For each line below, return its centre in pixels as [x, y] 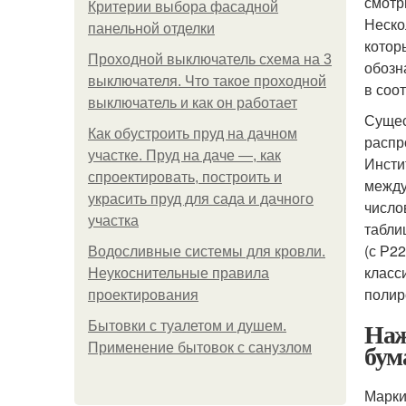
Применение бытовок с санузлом [200, 348]
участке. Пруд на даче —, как [184, 155]
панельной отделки [151, 29]
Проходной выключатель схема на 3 [210, 59]
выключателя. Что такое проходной [207, 81]
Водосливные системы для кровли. [207, 251]
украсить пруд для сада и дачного [201, 199]
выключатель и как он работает [193, 103]
